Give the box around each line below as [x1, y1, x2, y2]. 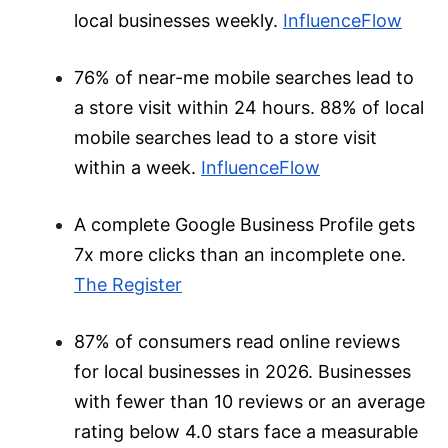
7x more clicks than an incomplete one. [74, 244, 406, 266]
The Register [74, 274, 182, 296]
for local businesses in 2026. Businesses [74, 361, 411, 383]
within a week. [74, 157, 196, 179]
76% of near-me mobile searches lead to [74, 67, 414, 89]
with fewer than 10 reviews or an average [74, 391, 425, 413]
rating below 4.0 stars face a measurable [74, 421, 418, 443]
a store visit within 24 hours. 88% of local [74, 97, 424, 119]
